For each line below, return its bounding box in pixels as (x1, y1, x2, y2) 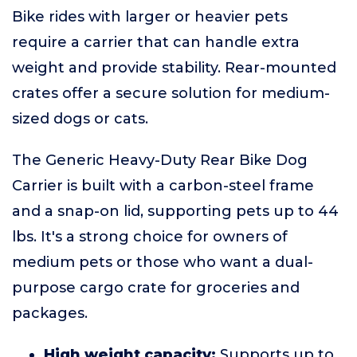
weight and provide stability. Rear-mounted (12, 59, 336, 76)
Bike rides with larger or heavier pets (12, 8, 288, 25)
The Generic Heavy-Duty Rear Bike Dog (12, 151, 308, 169)
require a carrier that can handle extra (12, 33, 300, 51)
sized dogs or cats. (12, 110, 148, 127)
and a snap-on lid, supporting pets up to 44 (12, 202, 339, 220)
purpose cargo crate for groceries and (12, 279, 300, 296)
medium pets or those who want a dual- (12, 253, 313, 271)
